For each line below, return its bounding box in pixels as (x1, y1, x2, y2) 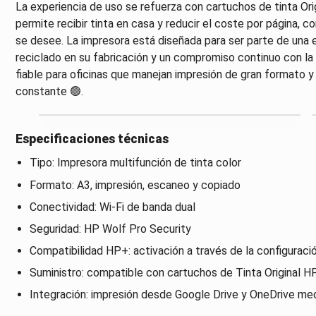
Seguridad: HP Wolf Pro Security (29, 221, 191, 236)
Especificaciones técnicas (15, 132, 169, 147)
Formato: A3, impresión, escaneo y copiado (29, 178, 241, 192)
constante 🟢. (15, 85, 83, 99)
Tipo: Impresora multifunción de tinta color (29, 156, 241, 170)
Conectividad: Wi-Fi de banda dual (29, 200, 195, 214)
